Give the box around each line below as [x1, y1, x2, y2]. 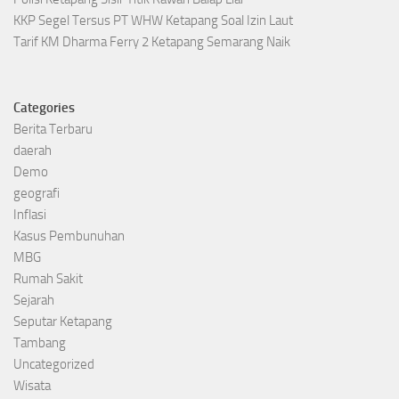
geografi [13, 185, 60, 202]
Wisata [13, 378, 51, 395]
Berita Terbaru [13, 121, 93, 138]
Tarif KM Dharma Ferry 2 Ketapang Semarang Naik [13, 34, 290, 51]
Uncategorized [13, 356, 94, 373]
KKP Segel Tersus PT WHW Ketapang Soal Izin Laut [13, 12, 293, 29]
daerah [13, 142, 52, 159]
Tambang [13, 335, 66, 352]
